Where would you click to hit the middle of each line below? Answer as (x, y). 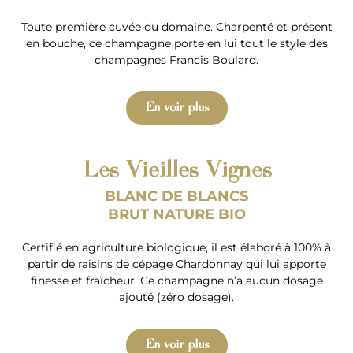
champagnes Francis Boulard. (176, 60)
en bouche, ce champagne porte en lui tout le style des (176, 44)
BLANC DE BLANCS (176, 197)
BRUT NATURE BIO (176, 215)
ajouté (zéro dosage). (176, 297)
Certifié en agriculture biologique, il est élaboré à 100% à (176, 248)
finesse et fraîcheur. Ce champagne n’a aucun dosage (176, 281)
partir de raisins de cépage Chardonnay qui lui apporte (176, 264)
